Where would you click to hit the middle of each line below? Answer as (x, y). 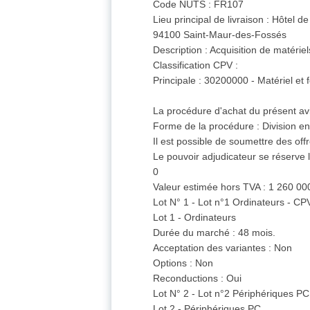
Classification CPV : (196, 65)
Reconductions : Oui (198, 279)
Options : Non (183, 263)
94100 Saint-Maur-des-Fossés (220, 35)
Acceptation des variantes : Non (223, 248)
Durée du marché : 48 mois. (215, 233)
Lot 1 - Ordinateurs (195, 218)
